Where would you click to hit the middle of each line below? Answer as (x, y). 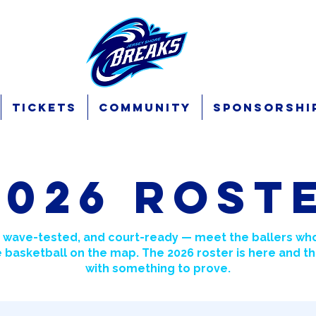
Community (145, 107)
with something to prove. (158, 268)
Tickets (44, 107)
